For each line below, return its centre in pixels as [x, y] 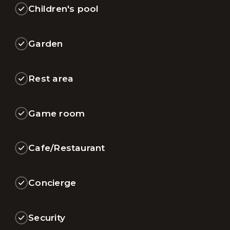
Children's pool [64, 9]
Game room [57, 113]
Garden [46, 43]
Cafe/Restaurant [67, 148]
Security [47, 217]
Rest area [51, 78]
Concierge [52, 183]
